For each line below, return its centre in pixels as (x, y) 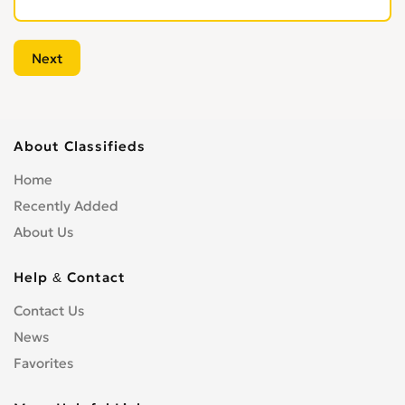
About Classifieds (80, 146)
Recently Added (66, 206)
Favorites (43, 363)
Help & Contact (70, 277)
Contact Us (49, 311)
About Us (43, 232)
